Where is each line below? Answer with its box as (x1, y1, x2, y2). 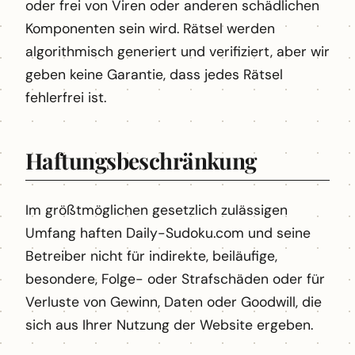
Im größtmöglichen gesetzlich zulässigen (25, 201, 288, 219)
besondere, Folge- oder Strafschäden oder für (25, 270, 325, 288)
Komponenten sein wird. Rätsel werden (25, 19, 275, 37)
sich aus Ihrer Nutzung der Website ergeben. (25, 316, 313, 334)
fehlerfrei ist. (25, 88, 106, 106)
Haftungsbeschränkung (25, 145, 257, 175)
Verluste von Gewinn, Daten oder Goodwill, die (25, 293, 322, 311)
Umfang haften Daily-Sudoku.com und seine (25, 224, 311, 242)
